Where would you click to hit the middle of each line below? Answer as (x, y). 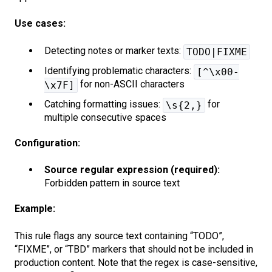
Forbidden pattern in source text (112, 183)
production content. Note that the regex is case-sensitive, (136, 262)
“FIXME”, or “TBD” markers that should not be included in (134, 249)
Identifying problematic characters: (119, 70)
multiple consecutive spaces (105, 117)
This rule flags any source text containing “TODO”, (119, 236)
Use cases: (40, 24)
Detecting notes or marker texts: (114, 50)
